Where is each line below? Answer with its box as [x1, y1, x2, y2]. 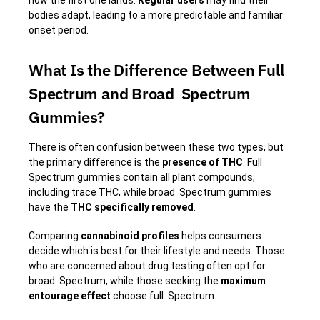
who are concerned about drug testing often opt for [29, 260, 266, 272]
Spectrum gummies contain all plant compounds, [29, 171, 255, 183]
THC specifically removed [71, 201, 194, 213]
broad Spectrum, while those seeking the [29, 275, 221, 287]
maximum [221, 275, 266, 287]
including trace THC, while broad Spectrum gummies [29, 186, 271, 198]
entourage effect [29, 290, 111, 302]
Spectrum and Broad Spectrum [29, 82, 251, 104]
